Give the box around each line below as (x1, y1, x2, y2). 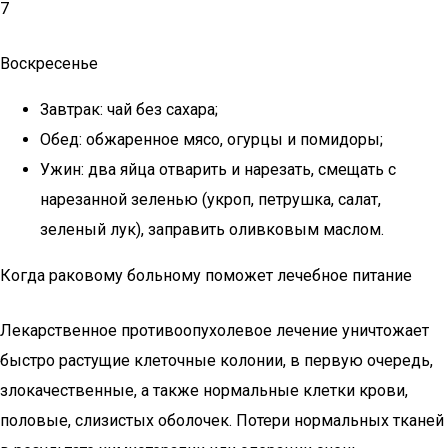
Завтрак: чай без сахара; (40, 100, 218, 119)
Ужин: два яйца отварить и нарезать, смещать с (40, 160, 396, 179)
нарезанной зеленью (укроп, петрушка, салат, (40, 190, 381, 209)
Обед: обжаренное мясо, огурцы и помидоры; (40, 130, 383, 149)
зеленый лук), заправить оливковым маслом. (40, 220, 384, 239)
